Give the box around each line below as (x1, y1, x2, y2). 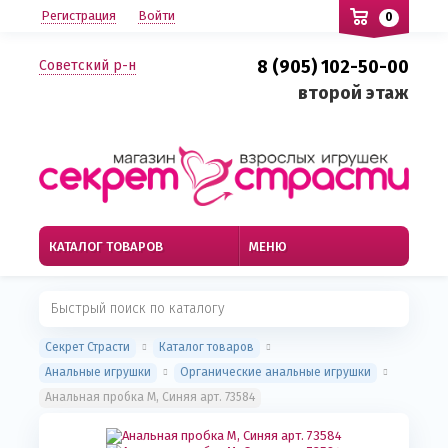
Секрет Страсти (45, 340, 130, 355)
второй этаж (298, 82, 409, 104)
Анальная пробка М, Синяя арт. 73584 (45, 390, 255, 405)
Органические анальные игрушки (180, 365, 371, 380)
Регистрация (41, 8, 116, 23)
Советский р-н (39, 57, 136, 74)
